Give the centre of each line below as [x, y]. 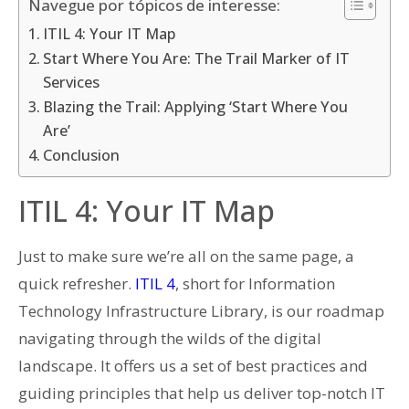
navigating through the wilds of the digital [170, 338]
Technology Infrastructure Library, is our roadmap [201, 310]
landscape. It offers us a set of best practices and [193, 365]
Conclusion [82, 155]
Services [72, 82]
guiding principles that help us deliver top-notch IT [202, 393]
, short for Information [255, 283]
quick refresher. [77, 283]
